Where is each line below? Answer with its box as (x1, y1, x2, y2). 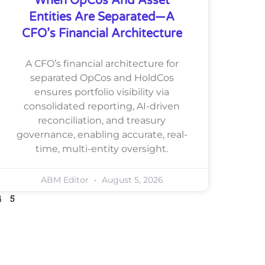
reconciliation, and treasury (38, 114, 166, 126)
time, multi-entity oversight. (35, 143, 168, 154)
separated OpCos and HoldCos (30, 72, 174, 83)
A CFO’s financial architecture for (25, 57, 179, 69)
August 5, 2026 (99, 174, 163, 185)
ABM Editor (40, 174, 91, 185)
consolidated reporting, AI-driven (24, 100, 180, 112)
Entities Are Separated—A (29, 9, 174, 24)
